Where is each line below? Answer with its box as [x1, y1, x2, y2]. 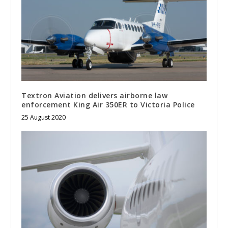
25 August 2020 [21, 112, 66, 122]
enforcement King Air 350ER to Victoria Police [21, 99, 195, 109]
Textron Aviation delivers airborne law [21, 90, 168, 100]
